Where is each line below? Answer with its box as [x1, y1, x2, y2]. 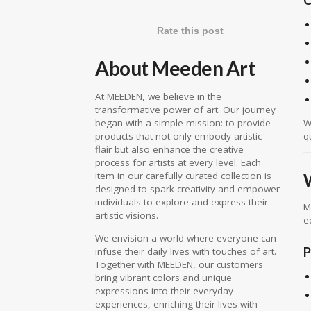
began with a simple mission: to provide [95, 117, 271, 129]
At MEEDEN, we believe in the [95, 90, 221, 103]
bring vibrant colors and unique [95, 271, 232, 284]
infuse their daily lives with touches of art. [95, 244, 276, 258]
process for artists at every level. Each [95, 156, 261, 169]
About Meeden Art [95, 56, 255, 80]
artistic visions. [95, 209, 158, 221]
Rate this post [157, 25, 224, 36]
